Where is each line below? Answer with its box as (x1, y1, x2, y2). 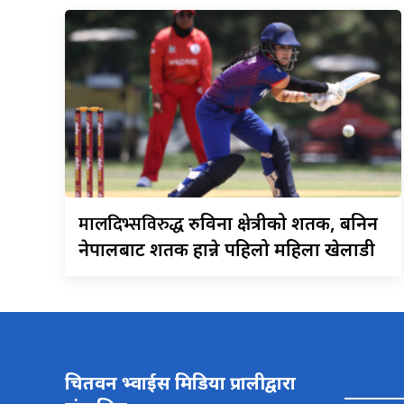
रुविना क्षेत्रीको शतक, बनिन (188, 210, 378, 235)
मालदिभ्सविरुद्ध (78, 208, 188, 240)
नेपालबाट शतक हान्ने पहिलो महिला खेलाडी (78, 236, 375, 262)
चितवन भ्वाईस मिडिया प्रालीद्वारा (65, 372, 296, 394)
